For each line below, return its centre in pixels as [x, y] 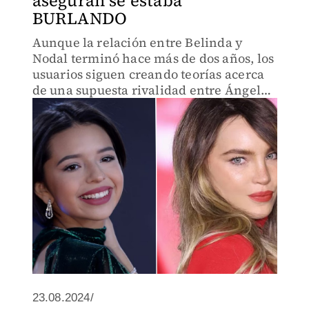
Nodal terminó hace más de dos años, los [153, 58]
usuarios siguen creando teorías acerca [148, 74]
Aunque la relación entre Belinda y [138, 42]
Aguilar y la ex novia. [96, 106]
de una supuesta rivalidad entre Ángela [150, 90]
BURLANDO [80, 18]
